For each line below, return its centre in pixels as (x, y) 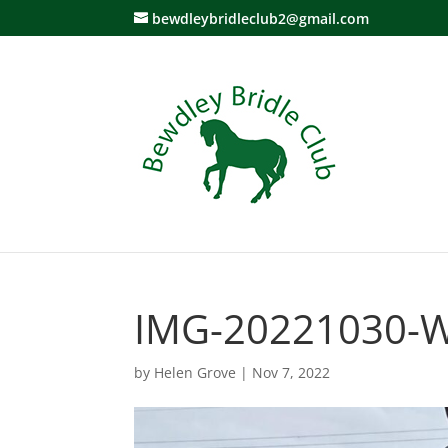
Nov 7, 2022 (291, 372)
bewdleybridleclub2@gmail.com (261, 18)
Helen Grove (195, 372)
